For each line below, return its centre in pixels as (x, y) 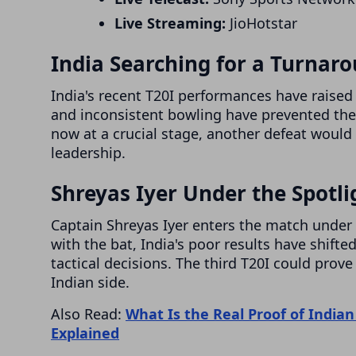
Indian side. (90, 282)
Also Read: (88, 314)
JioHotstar (261, 23)
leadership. (88, 153)
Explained (85, 333)
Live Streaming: (170, 23)
